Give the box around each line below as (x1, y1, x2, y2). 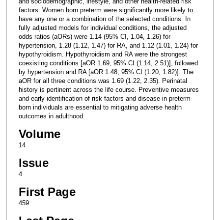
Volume (18, 127, 60, 140)
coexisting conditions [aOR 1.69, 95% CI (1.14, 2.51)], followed (18, 59, 198, 67)
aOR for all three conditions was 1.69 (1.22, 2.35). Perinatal (18, 77, 187, 84)
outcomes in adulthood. (18, 112, 85, 120)
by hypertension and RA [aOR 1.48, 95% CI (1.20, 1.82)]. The (18, 68, 193, 76)
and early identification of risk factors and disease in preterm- (18, 94, 192, 102)
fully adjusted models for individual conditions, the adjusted (18, 24, 187, 31)
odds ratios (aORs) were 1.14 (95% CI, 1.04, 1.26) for (18, 32, 170, 40)
